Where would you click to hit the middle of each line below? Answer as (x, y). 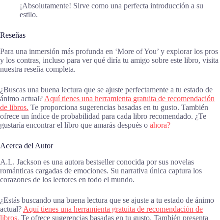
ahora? (160, 125)
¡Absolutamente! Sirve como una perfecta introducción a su (111, 5)
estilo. (29, 14)
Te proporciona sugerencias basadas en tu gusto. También (118, 107)
